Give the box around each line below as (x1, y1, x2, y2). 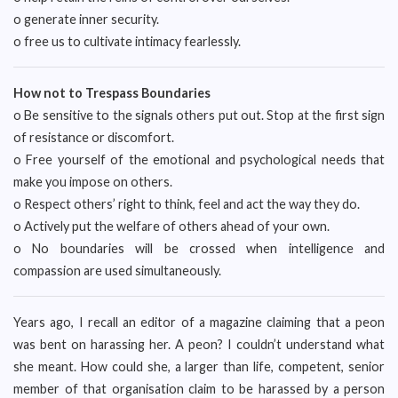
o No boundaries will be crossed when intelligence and (13, 241, 385, 256)
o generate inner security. (13, 12, 159, 27)
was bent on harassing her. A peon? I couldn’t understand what (13, 337, 385, 352)
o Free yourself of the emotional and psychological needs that (13, 152, 385, 167)
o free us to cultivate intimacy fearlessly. (13, 34, 241, 49)
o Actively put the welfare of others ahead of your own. (13, 219, 330, 234)
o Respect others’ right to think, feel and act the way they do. (13, 196, 360, 211)
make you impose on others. (13, 174, 172, 189)
